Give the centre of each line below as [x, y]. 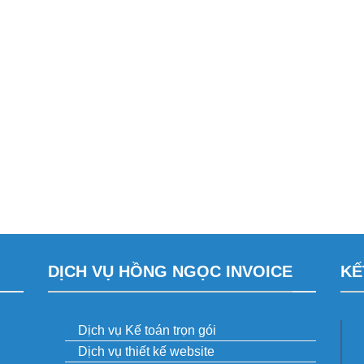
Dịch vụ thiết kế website [146, 351]
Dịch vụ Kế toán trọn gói [147, 330]
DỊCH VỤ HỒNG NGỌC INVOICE [170, 272]
